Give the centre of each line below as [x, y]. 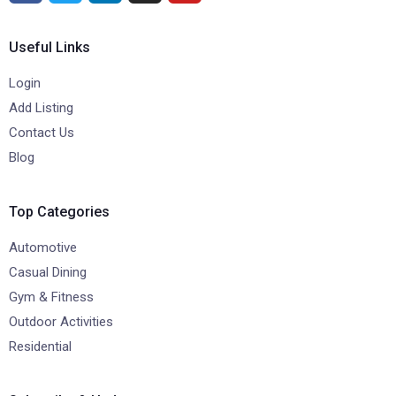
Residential [40, 346]
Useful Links [49, 47]
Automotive [43, 247]
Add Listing [41, 107]
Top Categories [59, 211]
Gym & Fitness [51, 297]
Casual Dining [48, 272]
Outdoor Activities [61, 321]
